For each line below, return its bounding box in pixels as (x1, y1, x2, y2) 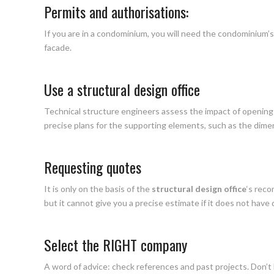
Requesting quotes (44, 155, 141, 178)
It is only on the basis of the (44, 183, 152, 194)
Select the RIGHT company (44, 233, 187, 256)
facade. (44, 42, 72, 53)
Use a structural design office (44, 78, 200, 100)
